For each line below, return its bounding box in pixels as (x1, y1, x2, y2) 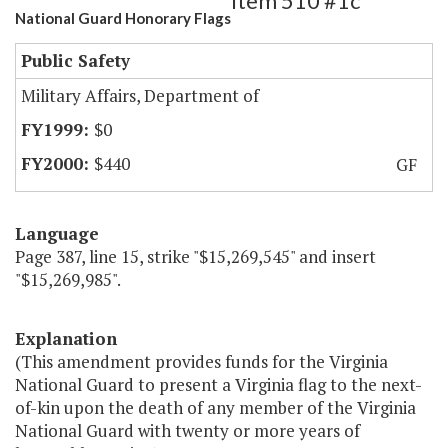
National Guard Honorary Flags (15, 9, 231, 28)
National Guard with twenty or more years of (15, 419, 360, 443)
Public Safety (21, 49, 130, 73)
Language (15, 222, 99, 246)
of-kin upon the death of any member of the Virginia (15, 396, 416, 420)
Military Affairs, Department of (21, 84, 259, 108)
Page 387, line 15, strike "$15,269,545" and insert (15, 245, 376, 269)
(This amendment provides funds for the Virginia (15, 350, 388, 374)
